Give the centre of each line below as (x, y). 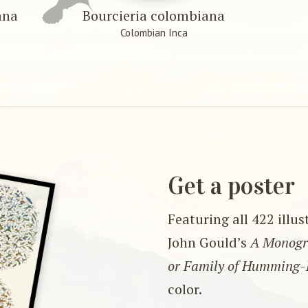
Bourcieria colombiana (154, 16)
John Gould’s (209, 242)
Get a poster (231, 186)
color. (185, 289)
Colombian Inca (154, 33)
